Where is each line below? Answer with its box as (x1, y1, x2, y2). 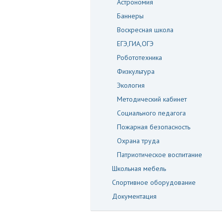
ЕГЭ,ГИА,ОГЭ (117, 39, 154, 48)
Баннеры (117, 11, 144, 20)
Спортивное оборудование (112, 178, 196, 187)
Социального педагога (117, 109, 186, 117)
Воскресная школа (117, 25, 173, 34)
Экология (117, 81, 145, 90)
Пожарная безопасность (117, 122, 190, 131)
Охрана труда (117, 136, 160, 145)
